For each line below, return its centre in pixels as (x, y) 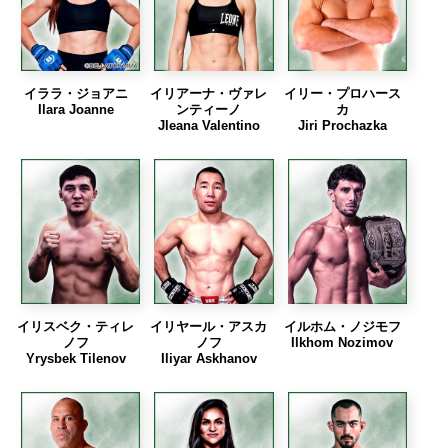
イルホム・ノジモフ (342, 327)
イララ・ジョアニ (75, 94)
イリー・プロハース (342, 94)
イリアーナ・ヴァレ (209, 94)
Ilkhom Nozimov (342, 343)
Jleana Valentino (208, 126)
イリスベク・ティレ (76, 327)
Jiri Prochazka (342, 126)
